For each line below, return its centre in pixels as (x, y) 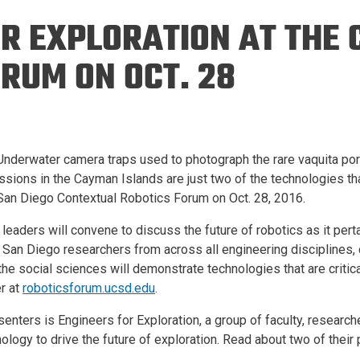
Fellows (215, 82)
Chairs (211, 31)
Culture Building (88, 31)
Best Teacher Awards (253, 114)
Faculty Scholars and (251, 63)
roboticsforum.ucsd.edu (89, 288)
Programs (72, 50)
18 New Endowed (242, 11)
